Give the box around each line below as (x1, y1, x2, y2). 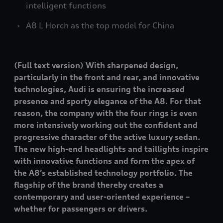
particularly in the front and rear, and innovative (14, 72, 200, 83)
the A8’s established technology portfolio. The (14, 168, 193, 178)
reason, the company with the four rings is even (14, 108, 197, 118)
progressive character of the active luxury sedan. (14, 132, 200, 142)
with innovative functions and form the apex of (14, 156, 195, 166)
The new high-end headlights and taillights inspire (14, 144, 209, 154)
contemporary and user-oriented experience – (14, 192, 190, 202)
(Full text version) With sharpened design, (14, 60, 178, 71)
